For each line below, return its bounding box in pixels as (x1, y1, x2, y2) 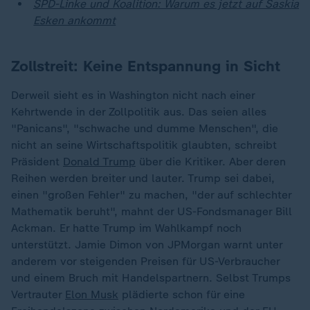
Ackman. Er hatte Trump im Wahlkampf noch (11, 221, 241, 235)
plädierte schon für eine (118, 287, 245, 301)
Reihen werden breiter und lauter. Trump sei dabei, (11, 171, 275, 185)
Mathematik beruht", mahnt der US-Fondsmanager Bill (11, 204, 292, 218)
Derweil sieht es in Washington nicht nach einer (11, 88, 255, 102)
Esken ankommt (33, 13, 116, 27)
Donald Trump (63, 154, 136, 168)
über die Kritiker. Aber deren (136, 154, 286, 168)
